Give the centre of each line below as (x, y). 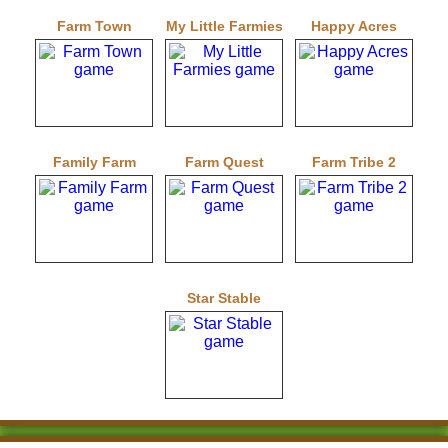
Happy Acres (354, 25)
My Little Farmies (224, 25)
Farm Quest (224, 161)
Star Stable (224, 297)
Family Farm (94, 161)
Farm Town (94, 25)
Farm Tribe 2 (354, 161)
